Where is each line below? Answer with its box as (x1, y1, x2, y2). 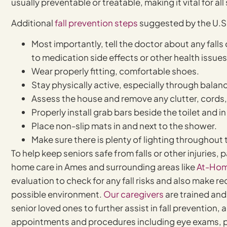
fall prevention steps (55, 17, 138, 29)
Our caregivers (103, 188, 164, 200)
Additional (11, 17, 55, 29)
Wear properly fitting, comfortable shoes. (31, 65, 199, 77)
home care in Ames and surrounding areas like (11, 161, 197, 173)
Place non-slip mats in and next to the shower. (31, 120, 217, 132)
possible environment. (11, 188, 103, 200)
